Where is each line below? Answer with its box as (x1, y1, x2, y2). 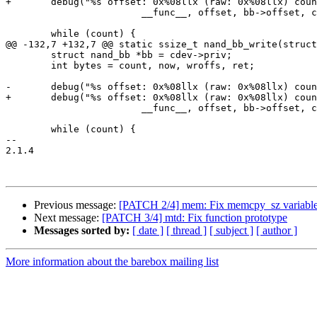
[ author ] (256, 224, 297, 237)
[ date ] (132, 224, 163, 237)
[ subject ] (209, 224, 253, 237)
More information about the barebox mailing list (6, 255, 219, 268)
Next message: (34, 212, 102, 224)
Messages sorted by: (34, 224, 129, 237)
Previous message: (34, 199, 119, 212)
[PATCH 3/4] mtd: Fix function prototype (102, 212, 287, 224)
